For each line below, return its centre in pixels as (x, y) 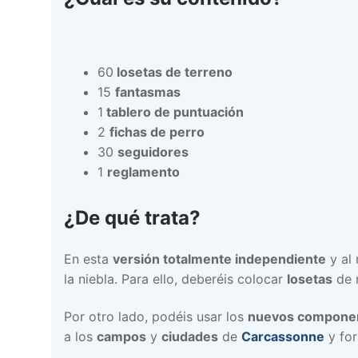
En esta (88, 259)
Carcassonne (283, 337)
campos (121, 337)
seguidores (153, 151)
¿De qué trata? (132, 217)
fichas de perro (157, 131)
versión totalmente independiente (219, 259)
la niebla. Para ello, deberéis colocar (175, 278)
